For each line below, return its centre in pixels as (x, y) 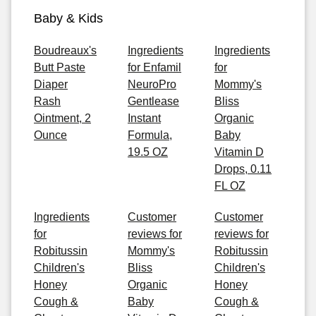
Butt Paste (60, 67)
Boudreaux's (65, 50)
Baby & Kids (68, 18)
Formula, (150, 135)
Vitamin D (239, 152)
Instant (144, 118)
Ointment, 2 (62, 118)
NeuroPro (152, 84)
